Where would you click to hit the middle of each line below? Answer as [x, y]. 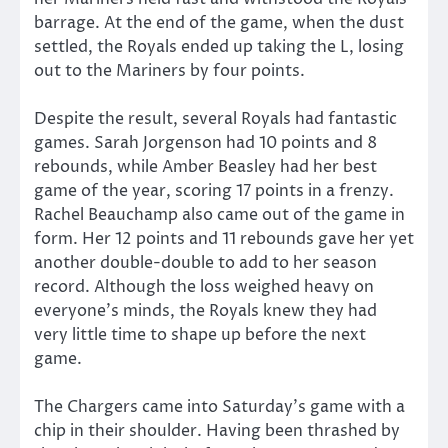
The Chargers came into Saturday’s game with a [219, 406]
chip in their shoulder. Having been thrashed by [217, 430]
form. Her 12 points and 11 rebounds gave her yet [224, 238]
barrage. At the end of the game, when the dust [219, 22]
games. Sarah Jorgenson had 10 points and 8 [205, 142]
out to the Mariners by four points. [169, 70]
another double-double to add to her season [205, 262]
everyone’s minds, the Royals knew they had [205, 310]
